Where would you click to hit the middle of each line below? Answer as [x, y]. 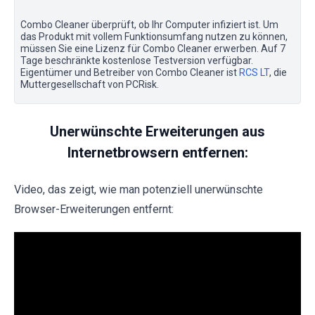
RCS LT [254, 73]
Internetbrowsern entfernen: [157, 153]
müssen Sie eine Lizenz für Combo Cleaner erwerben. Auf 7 [153, 49]
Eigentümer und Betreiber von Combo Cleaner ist [130, 73]
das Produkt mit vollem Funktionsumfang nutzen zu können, [154, 37]
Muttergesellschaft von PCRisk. [90, 85]
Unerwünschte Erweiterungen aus [157, 132]
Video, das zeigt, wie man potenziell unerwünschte [139, 190]
